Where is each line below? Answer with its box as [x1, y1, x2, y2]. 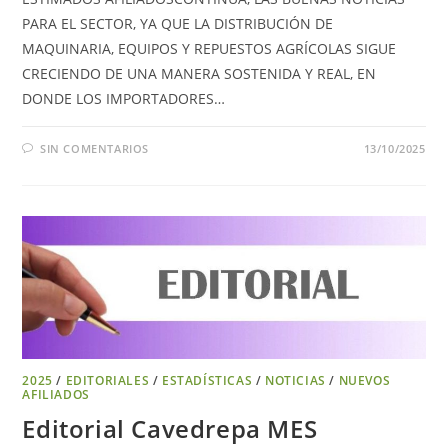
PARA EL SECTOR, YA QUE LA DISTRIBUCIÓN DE [22, 13, 334, 33]
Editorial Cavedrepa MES [22, 411, 318, 445]
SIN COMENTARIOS [40, 140, 150, 156]
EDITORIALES [65, 371, 150, 389]
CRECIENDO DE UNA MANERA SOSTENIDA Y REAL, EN [22, 63, 377, 83]
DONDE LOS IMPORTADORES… [22, 88, 226, 108]
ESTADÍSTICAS [162, 371, 253, 389]
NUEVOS [338, 371, 391, 389]
